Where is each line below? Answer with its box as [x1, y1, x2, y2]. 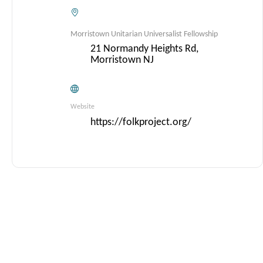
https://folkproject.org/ [90, 117, 191, 128]
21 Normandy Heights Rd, [90, 43, 198, 55]
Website [70, 103, 95, 110]
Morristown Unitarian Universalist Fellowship [70, 30, 218, 39]
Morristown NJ [90, 55, 154, 66]
